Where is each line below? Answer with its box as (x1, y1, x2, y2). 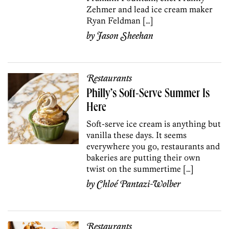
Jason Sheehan (97, 30, 154, 42)
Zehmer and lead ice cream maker (86, 4, 213, 14)
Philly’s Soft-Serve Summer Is (86, 88, 210, 101)
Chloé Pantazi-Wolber (97, 178, 181, 190)
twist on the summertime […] (86, 163, 194, 174)
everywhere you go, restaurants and (86, 141, 220, 151)
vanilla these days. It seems (86, 129, 187, 140)
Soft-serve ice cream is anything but (86, 118, 221, 129)
